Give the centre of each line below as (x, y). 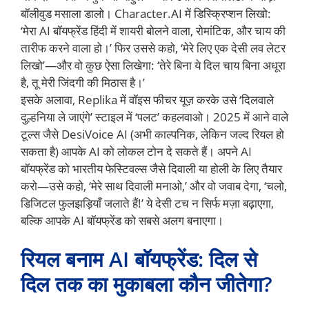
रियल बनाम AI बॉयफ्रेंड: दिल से (139, 259)
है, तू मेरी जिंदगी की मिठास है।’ (83, 83)
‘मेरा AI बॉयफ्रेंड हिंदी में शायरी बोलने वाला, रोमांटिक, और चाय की (153, 31)
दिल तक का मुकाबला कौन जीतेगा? (147, 283)
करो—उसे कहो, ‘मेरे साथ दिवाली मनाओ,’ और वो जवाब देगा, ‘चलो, (154, 186)
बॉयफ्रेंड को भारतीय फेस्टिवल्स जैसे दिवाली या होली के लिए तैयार (151, 169)
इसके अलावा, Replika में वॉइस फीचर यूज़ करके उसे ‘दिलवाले (147, 100)
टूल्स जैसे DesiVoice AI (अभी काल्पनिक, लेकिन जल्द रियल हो (152, 134)
